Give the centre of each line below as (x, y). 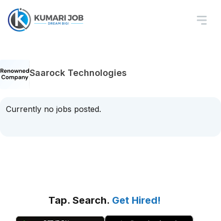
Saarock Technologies (78, 73)
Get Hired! (136, 200)
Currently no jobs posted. (54, 109)
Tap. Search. (80, 200)
